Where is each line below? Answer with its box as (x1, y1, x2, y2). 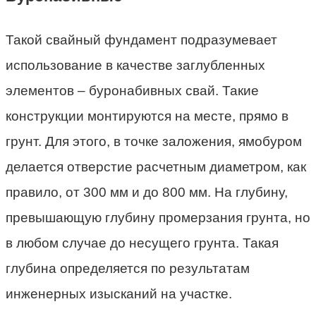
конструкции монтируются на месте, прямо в (6, 108, 288, 123)
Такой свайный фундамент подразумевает (6, 32, 277, 47)
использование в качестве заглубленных (6, 57, 265, 73)
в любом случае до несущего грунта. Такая (6, 235, 279, 250)
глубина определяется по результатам (6, 260, 250, 276)
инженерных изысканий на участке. (6, 286, 232, 301)
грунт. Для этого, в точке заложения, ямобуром (6, 133, 302, 149)
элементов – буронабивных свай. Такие (6, 83, 259, 98)
